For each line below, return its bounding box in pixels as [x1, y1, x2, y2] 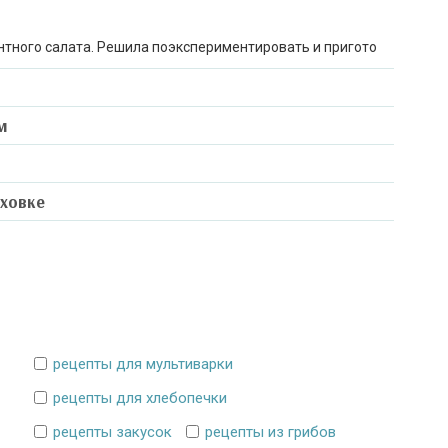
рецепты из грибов [205, 423, 336, 441]
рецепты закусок [53, 423, 172, 441]
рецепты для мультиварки [53, 355, 233, 373]
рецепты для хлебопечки [53, 389, 227, 407]
